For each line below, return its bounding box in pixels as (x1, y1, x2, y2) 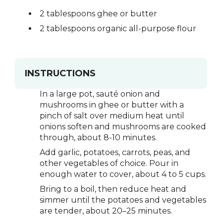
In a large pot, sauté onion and (40, 89, 160, 99)
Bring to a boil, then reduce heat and (40, 184, 186, 194)
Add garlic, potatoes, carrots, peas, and (40, 147, 190, 157)
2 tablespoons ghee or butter (40, 8, 157, 18)
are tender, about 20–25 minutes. (40, 206, 172, 216)
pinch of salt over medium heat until (40, 111, 184, 120)
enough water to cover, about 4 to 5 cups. (40, 169, 206, 179)
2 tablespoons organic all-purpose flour (40, 23, 196, 33)
